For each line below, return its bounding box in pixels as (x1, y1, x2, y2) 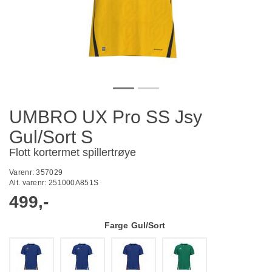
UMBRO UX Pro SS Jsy (9, 107, 202, 127)
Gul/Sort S (9, 127, 93, 147)
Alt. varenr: (9, 178, 49, 187)
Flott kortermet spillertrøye (9, 146, 136, 158)
